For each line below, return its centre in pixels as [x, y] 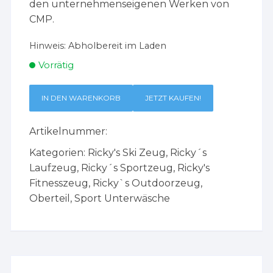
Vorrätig [56, 65]
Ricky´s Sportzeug [127, 168]
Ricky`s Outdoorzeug [147, 183]
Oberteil [50, 199]
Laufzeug [53, 168]
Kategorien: [59, 153]
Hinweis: [49, 46]
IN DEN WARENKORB [81, 98]
